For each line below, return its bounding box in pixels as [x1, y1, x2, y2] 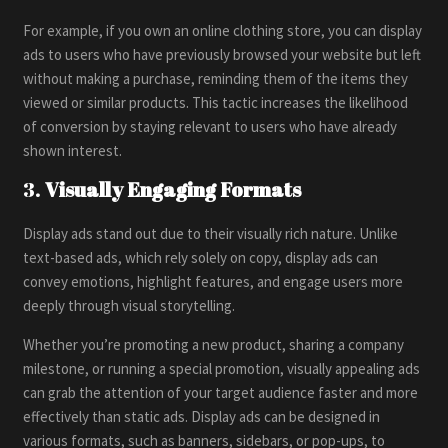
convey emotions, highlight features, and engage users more [23, 271, 404, 291]
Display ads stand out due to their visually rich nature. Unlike [23, 223, 399, 243]
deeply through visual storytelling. [23, 295, 236, 315]
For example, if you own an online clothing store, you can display [23, 20, 423, 40]
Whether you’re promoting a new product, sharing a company [23, 334, 405, 354]
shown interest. [23, 140, 123, 160]
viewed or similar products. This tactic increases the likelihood [23, 92, 409, 112]
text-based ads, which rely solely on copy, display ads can [23, 247, 379, 267]
